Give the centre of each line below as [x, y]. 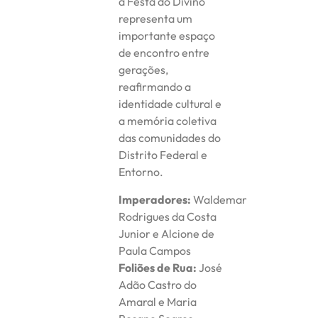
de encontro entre [164, 53]
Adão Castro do [158, 284]
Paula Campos [155, 250]
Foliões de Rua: [158, 267]
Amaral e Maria [158, 301]
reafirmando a [155, 87]
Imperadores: [155, 199]
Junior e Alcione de [167, 233]
